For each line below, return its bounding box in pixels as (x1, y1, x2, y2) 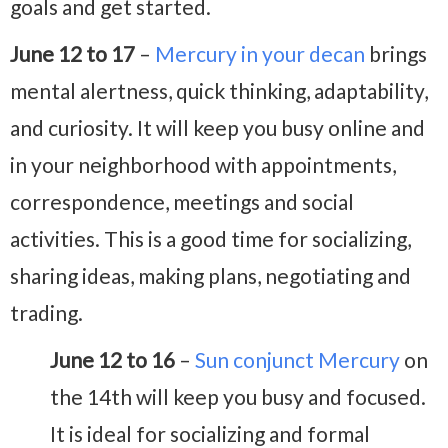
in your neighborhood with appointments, (10, 152, 396, 178)
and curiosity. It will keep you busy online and (10, 115, 425, 141)
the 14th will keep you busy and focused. (50, 384, 426, 410)
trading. (10, 300, 83, 326)
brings (365, 41, 427, 67)
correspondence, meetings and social (10, 189, 354, 215)
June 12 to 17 (10, 41, 135, 67)
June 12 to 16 (50, 347, 175, 373)
